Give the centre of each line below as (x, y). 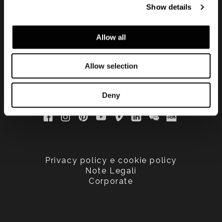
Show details (169, 7)
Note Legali (111, 171)
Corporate (111, 181)
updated (111, 14)
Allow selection (111, 66)
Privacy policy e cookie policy (111, 161)
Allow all (111, 37)
